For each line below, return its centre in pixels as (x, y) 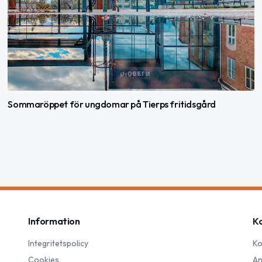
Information (54, 221)
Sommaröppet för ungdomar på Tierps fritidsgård (112, 104)
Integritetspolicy (58, 244)
